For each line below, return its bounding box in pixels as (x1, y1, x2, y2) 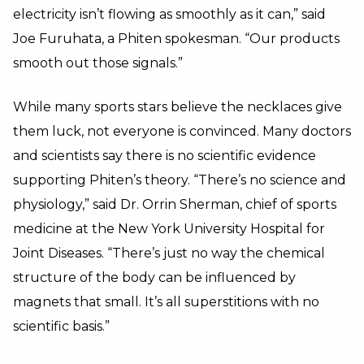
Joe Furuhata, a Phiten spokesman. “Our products (13, 30, 340, 46)
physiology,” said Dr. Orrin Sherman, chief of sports (13, 196, 336, 212)
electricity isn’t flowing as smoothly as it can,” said (13, 6, 326, 22)
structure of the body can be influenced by (13, 269, 296, 285)
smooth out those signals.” (13, 54, 183, 71)
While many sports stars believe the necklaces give (13, 98, 342, 115)
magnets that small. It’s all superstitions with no (13, 293, 319, 310)
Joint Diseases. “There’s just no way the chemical (13, 245, 325, 261)
